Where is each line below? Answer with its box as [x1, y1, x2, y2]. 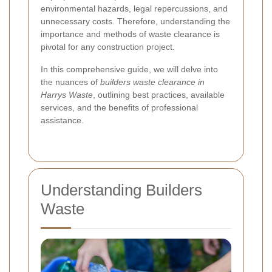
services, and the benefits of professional [41, 103, 198, 113]
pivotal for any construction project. [41, 42, 175, 52]
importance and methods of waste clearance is [41, 29, 220, 39]
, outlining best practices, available [93, 90, 225, 100]
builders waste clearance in [100, 77, 205, 87]
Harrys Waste [41, 90, 93, 100]
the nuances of [41, 77, 100, 87]
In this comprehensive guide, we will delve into [41, 64, 218, 75]
